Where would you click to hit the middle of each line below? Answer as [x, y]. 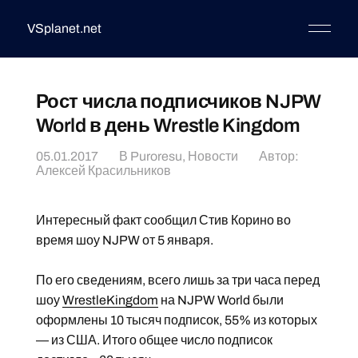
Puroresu [156, 156]
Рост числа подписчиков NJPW [178, 101]
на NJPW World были [221, 300]
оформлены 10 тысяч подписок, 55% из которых [176, 320]
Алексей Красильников [103, 171]
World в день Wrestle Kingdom [168, 125]
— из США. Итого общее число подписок [154, 340]
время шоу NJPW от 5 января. [124, 240]
